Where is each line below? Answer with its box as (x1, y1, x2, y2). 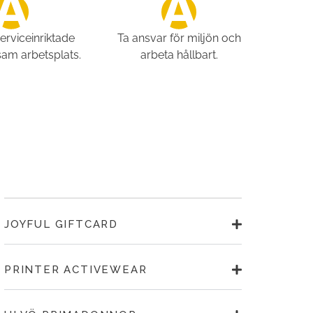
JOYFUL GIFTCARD (3, 218, 118, 231)
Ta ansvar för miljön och (117, 31, 241, 45)
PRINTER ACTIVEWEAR (3, 263, 147, 277)
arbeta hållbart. (140, 48, 218, 62)
